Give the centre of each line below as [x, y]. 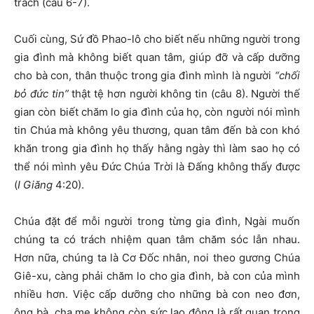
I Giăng [35, 185]
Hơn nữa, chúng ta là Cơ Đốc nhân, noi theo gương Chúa [157, 258]
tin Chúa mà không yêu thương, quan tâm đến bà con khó [157, 130]
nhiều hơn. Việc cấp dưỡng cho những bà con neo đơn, [157, 294]
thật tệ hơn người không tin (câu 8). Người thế [184, 94]
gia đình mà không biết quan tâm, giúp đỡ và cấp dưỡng [157, 57]
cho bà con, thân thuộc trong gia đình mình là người [144, 75]
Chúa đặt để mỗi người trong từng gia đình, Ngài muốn [157, 221]
